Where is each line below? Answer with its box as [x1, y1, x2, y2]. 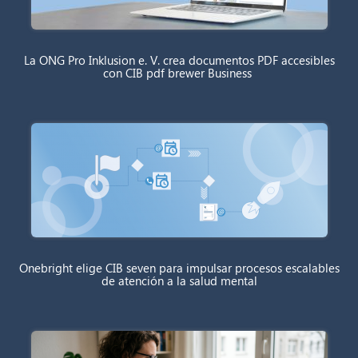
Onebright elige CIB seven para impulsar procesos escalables [18, 259, 340, 276]
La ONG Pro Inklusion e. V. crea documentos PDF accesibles [23, 51, 335, 68]
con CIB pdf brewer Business [103, 64, 255, 81]
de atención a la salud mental [101, 272, 257, 288]
